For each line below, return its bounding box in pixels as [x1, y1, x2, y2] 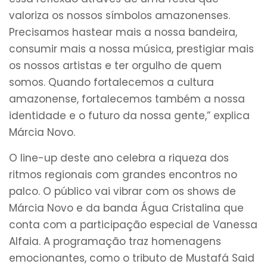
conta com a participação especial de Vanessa [9, 217, 257, 232]
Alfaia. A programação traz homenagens [9, 234, 221, 249]
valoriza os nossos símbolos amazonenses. [9, 8, 230, 23]
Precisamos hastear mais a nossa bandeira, [9, 25, 237, 40]
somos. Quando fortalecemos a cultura [9, 75, 214, 90]
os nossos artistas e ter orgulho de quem [9, 58, 222, 73]
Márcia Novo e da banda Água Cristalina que [9, 200, 244, 215]
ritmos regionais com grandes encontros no [9, 167, 237, 182]
